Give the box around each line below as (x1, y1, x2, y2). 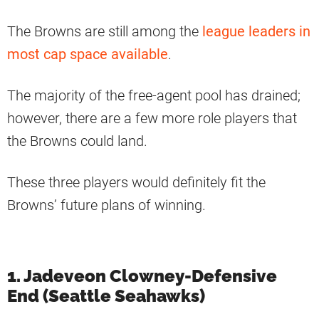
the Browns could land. (7, 132, 151, 150)
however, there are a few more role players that (7, 109, 297, 127)
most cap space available (7, 45, 168, 63)
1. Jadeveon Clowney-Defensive (7, 265, 277, 286)
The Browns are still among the (7, 22, 202, 40)
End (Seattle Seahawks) (7, 285, 205, 306)
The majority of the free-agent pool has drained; (7, 86, 300, 104)
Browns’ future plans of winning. (7, 196, 206, 214)
